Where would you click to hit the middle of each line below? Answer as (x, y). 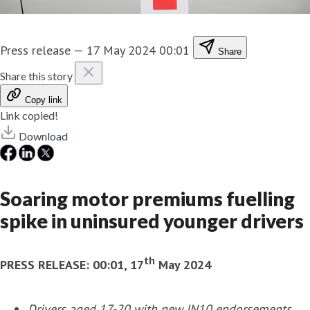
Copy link (44, 100)
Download (43, 136)
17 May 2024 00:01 (138, 50)
